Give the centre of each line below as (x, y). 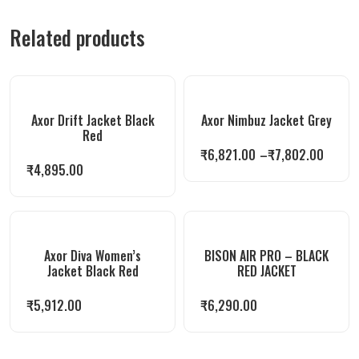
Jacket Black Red (93, 271)
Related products (77, 37)
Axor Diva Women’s (93, 256)
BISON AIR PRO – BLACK (266, 256)
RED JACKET (266, 271)
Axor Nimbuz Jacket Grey (266, 120)
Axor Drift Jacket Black (93, 120)
